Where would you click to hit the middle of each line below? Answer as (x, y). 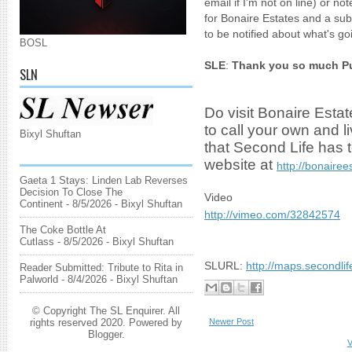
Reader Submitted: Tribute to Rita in (101, 268)
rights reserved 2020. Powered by (106, 323)
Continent (41, 204)
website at (240, 164)
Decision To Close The (71, 192)
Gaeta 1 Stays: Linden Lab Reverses (104, 180)
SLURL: (225, 266)
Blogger (104, 334)
